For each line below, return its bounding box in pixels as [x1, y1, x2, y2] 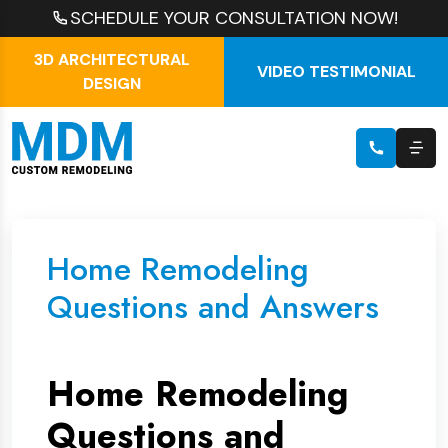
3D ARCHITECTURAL [34, 49, 190, 70]
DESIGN [83, 73, 141, 94]
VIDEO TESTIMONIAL [256, 61, 416, 82]
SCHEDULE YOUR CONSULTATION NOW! [69, 6, 398, 30]
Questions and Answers [47, 284, 379, 330]
